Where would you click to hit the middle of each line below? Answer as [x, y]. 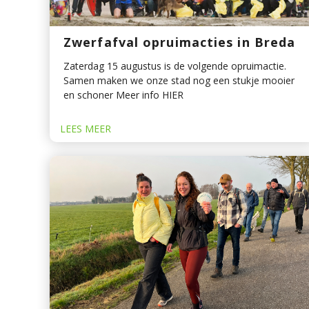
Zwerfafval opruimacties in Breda [180, 42]
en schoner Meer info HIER [123, 95]
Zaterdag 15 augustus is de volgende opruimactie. [175, 66]
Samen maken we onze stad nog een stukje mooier [179, 81]
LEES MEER [86, 129]
